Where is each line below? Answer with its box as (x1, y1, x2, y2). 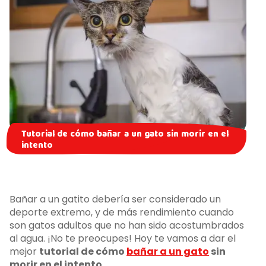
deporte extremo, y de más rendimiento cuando (9, 205, 234, 219)
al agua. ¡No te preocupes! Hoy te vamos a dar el (9, 231, 236, 245)
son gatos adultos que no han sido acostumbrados (9, 218, 244, 232)
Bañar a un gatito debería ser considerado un (9, 192, 221, 206)
